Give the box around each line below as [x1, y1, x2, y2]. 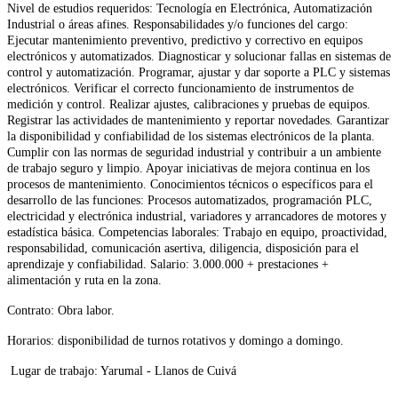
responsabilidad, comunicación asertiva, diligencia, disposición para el [7, 241, 359, 255]
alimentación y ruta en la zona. [7, 273, 165, 287]
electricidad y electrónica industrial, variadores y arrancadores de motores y [7, 209, 386, 223]
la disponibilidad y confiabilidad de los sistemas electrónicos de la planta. [7, 129, 375, 143]
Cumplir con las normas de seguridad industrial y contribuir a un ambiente [7, 145, 381, 159]
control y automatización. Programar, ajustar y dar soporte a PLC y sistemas [7, 65, 390, 79]
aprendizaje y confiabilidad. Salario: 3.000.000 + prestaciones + [7, 257, 329, 271]
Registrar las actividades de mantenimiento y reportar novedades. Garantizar [7, 113, 389, 127]
